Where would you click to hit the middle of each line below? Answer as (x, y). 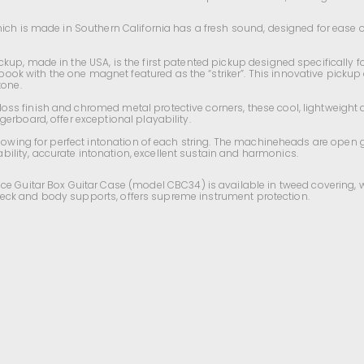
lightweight (331, 108)
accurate (54, 153)
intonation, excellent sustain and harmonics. (188, 153)
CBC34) (187, 185)
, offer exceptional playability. (118, 119)
